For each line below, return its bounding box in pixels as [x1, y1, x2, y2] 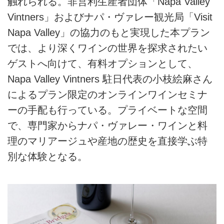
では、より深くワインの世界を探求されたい [7, 42, 207, 54]
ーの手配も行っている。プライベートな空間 [7, 104, 207, 116]
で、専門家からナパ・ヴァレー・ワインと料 [7, 120, 207, 131]
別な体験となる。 [7, 151, 87, 162]
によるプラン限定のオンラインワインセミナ [7, 89, 207, 100]
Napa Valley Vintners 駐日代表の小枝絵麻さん [7, 73, 212, 85]
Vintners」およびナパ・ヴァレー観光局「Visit [7, 11, 212, 23]
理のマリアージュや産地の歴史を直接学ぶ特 [7, 135, 207, 147]
